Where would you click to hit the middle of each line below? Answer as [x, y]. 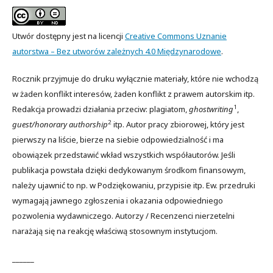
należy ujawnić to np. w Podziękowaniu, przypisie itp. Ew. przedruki [134, 185]
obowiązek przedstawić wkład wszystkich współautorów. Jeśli [124, 154]
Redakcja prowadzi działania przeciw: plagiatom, [101, 109]
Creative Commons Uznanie [176, 36]
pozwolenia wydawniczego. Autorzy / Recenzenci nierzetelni [123, 215]
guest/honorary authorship [60, 124]
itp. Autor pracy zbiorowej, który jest [178, 124]
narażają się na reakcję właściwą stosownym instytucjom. [115, 231]
